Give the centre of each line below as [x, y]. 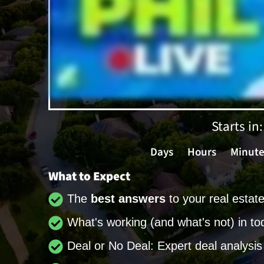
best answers [128, 198]
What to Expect [89, 176]
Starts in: [237, 126]
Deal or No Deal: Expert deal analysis [165, 245]
